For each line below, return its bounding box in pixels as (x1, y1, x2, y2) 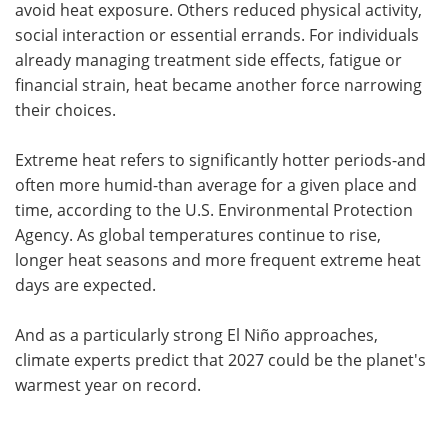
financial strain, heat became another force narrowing (15, 73, 422, 95)
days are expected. (15, 273, 160, 295)
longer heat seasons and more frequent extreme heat (15, 248, 421, 270)
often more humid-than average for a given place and (15, 173, 417, 195)
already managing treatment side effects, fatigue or (15, 48, 402, 70)
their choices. (15, 98, 120, 120)
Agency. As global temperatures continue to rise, (15, 223, 381, 245)
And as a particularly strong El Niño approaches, (15, 323, 378, 345)
